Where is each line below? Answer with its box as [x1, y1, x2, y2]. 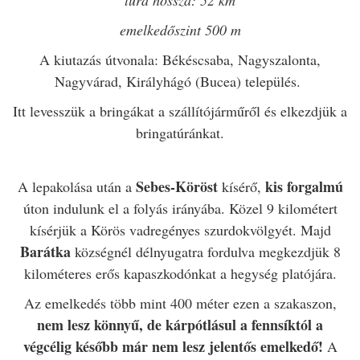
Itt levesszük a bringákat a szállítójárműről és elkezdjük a [13, 100, 347, 121]
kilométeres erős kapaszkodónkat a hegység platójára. [23, 263, 337, 283]
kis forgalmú [264, 175, 343, 197]
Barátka [19, 240, 71, 262]
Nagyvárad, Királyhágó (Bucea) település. [55, 71, 305, 91]
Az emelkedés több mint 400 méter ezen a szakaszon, [23, 292, 337, 313]
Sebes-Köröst [135, 175, 218, 197]
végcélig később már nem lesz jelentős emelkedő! [22, 335, 323, 357]
